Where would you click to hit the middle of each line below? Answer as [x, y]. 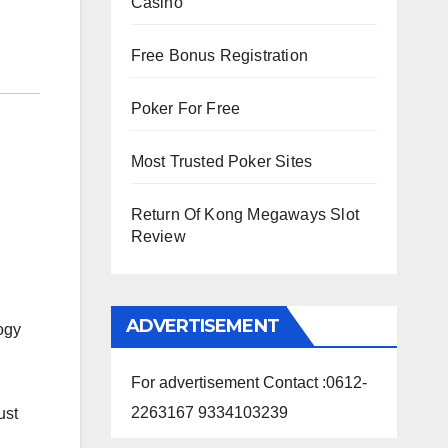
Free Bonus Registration [219, 55]
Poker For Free [185, 108]
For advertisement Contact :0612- [248, 382]
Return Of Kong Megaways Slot [245, 214]
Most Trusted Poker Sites [221, 161]
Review [158, 236]
